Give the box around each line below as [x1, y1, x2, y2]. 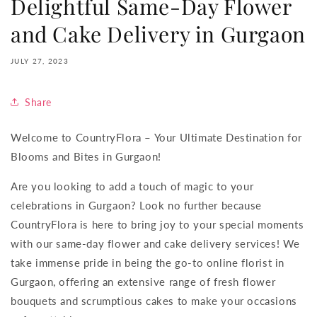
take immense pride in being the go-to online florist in [11, 256, 285, 269]
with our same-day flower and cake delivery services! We [11, 237, 301, 250]
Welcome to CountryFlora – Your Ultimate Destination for [11, 131, 303, 144]
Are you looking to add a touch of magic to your [11, 180, 254, 192]
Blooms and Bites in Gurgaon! [11, 150, 161, 163]
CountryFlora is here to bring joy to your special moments [11, 218, 304, 231]
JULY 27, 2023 [11, 57, 69, 65]
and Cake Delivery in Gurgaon [11, 20, 306, 48]
